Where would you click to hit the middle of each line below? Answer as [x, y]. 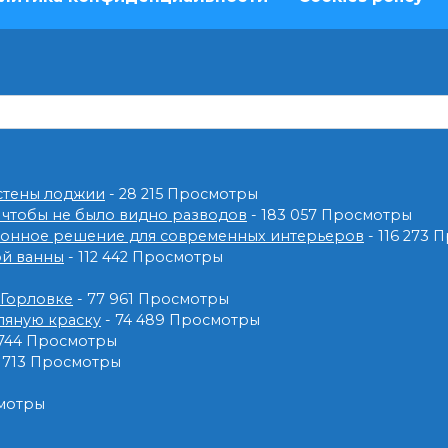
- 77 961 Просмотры [151, 299]
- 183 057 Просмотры [329, 215]
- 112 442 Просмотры [143, 257]
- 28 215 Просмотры [181, 194]
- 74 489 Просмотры [180, 320]
